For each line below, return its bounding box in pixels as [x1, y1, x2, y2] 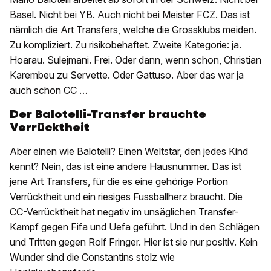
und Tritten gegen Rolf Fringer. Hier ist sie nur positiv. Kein [10, 236, 258, 249]
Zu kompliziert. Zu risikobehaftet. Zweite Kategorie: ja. [10, 39, 241, 51]
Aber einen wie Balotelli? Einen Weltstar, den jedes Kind [10, 145, 248, 158]
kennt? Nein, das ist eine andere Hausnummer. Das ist [10, 160, 241, 173]
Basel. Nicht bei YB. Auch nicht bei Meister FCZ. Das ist [10, 8, 250, 21]
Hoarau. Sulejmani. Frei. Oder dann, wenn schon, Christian [10, 54, 261, 67]
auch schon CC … [10, 84, 88, 97]
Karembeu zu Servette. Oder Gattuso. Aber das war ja [10, 69, 244, 82]
